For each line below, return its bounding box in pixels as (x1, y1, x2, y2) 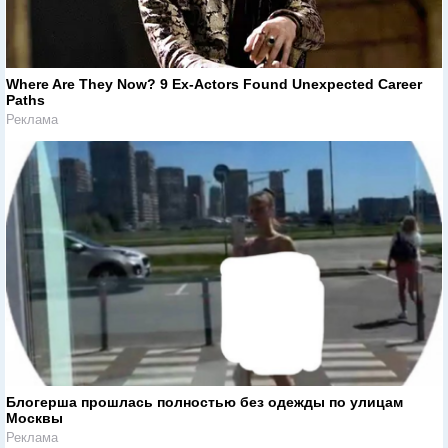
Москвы (6, 409, 63, 426)
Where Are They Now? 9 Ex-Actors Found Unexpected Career (6, 76, 422, 93)
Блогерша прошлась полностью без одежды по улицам (6, 393, 403, 410)
